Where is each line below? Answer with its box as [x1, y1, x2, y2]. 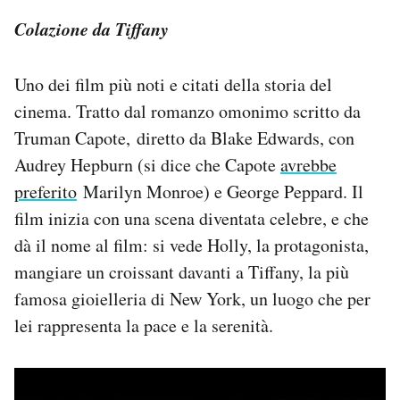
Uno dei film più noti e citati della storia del [14, 72, 332, 97]
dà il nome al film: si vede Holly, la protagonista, [14, 233, 369, 258]
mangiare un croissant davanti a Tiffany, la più [14, 260, 349, 285]
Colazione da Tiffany [14, 16, 169, 42]
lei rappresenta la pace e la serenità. [14, 313, 273, 338]
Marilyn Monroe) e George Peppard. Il [77, 179, 363, 204]
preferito [14, 179, 77, 204]
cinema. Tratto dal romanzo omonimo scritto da [14, 99, 361, 124]
